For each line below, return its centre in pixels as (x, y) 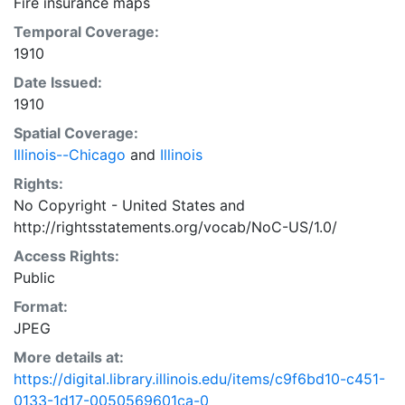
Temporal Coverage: (86, 31)
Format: (41, 306)
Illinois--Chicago (70, 154)
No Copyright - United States (114, 205)
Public (34, 277)
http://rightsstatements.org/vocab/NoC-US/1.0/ (175, 226)
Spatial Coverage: (76, 132)
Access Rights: (66, 255)
